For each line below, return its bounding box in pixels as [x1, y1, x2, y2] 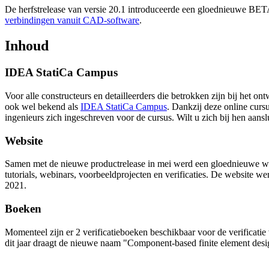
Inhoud [5, 38, 49, 54]
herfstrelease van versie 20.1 [19, 4, 125, 15]
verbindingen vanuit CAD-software [5, 15, 139, 26]
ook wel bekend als [5, 101, 80, 112]
